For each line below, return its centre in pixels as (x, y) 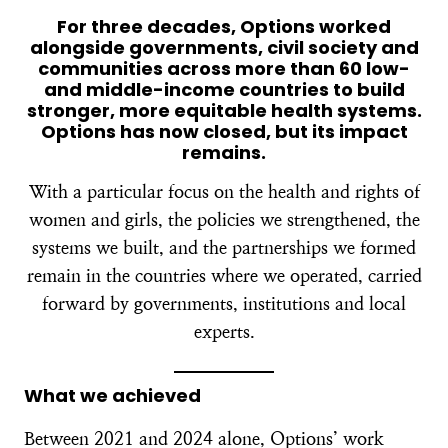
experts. (224, 331)
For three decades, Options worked (224, 26)
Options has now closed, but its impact (224, 131)
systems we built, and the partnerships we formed (224, 247)
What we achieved (112, 395)
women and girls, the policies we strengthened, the (224, 219)
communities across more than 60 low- (224, 68)
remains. (224, 152)
